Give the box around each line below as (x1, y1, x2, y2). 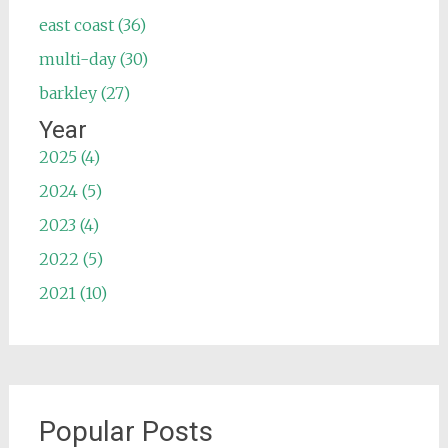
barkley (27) (38, 83, 130, 103)
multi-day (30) (38, 49, 148, 69)
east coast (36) (38, 15, 146, 35)
